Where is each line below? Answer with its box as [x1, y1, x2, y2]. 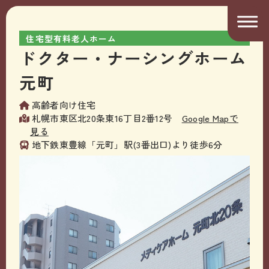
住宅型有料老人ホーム [26, 32, 117, 44]
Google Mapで [181, 112, 238, 125]
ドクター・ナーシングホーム [19, 46, 247, 70]
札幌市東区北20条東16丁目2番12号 [31, 112, 182, 125]
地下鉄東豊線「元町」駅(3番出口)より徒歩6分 [31, 138, 223, 151]
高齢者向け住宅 [31, 98, 96, 112]
